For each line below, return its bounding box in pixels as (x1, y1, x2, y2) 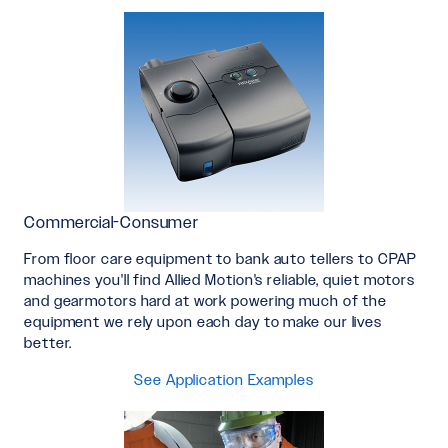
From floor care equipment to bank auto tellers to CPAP (24, 249, 417, 267)
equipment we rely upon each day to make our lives (24, 312, 383, 330)
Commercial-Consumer (24, 212, 199, 232)
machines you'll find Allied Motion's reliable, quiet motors (24, 270, 416, 288)
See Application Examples (134, 370, 314, 388)
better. (24, 333, 73, 351)
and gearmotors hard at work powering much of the (24, 291, 388, 309)
